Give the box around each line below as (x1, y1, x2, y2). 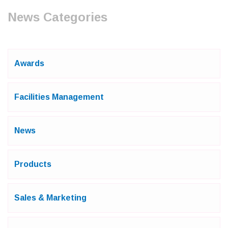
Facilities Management (14, 93, 104, 102)
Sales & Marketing (14, 193, 87, 203)
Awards (14, 59, 44, 68)
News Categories (8, 10, 107, 24)
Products (14, 160, 51, 169)
